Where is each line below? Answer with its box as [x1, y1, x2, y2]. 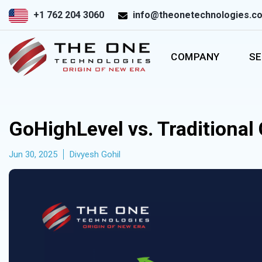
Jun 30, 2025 [9, 149, 57, 160]
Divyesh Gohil [70, 149, 120, 160]
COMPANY [171, 51, 220, 63]
